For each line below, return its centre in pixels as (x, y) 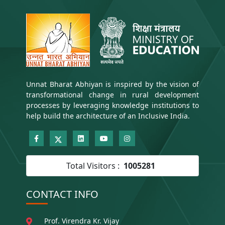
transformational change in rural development (113, 95)
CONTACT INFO (62, 194)
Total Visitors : (93, 166)
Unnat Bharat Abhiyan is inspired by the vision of (113, 84)
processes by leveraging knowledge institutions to (113, 105)
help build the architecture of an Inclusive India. (108, 116)
